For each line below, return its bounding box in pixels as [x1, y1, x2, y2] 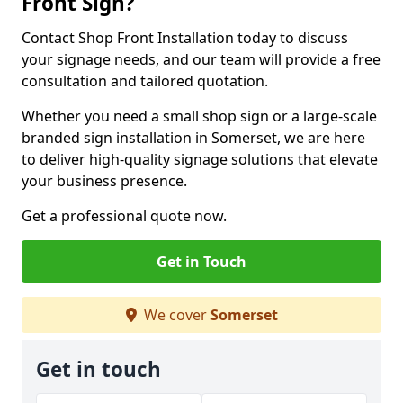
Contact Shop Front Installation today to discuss [22, 28, 348, 48]
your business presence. [22, 171, 187, 191]
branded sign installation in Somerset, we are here [22, 128, 365, 148]
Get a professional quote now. [22, 206, 227, 226]
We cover [139, 305, 210, 325]
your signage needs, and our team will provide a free [22, 49, 381, 69]
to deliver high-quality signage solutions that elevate [22, 149, 378, 169]
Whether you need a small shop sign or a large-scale [22, 106, 377, 126]
